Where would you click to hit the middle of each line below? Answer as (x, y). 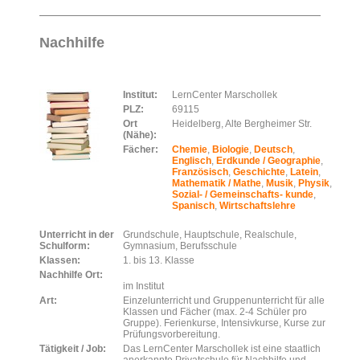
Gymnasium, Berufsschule (181, 246)
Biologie (231, 149)
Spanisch (193, 206)
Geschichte (259, 172)
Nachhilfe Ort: (71, 275)
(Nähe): (140, 135)
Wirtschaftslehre (258, 206)
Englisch (192, 161)
